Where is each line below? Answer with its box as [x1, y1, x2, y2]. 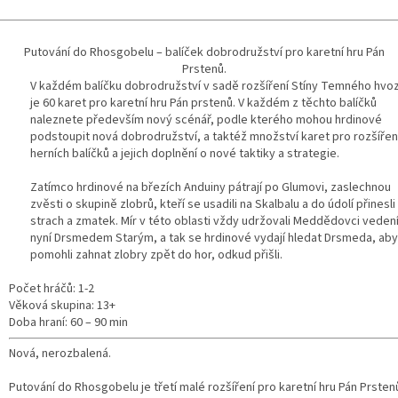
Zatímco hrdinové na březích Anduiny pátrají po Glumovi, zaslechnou [30, 179, 391, 197]
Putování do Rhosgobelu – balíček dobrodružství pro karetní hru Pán [24, 44, 385, 62]
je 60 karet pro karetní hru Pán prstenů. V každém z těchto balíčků [30, 94, 377, 113]
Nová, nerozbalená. [9, 345, 111, 363]
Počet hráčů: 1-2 [9, 280, 94, 298]
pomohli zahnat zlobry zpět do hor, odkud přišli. [30, 246, 283, 265]
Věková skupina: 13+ [9, 297, 115, 315]
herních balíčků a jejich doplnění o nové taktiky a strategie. [30, 145, 339, 163]
